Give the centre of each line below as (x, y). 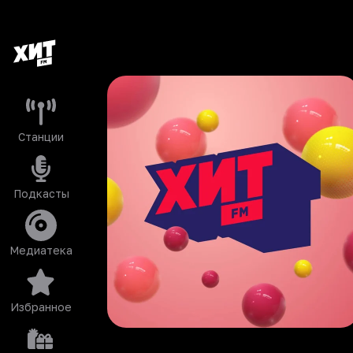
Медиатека (41, 250)
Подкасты (41, 193)
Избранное (41, 307)
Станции (41, 137)
